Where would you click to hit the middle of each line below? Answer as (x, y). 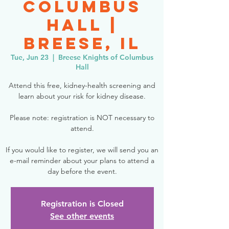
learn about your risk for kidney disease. (82, 96)
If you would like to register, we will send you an (82, 150)
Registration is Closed (82, 204)
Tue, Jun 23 (30, 57)
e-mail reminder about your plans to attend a (82, 161)
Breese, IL (82, 43)
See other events (82, 216)
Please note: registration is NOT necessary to (82, 118)
